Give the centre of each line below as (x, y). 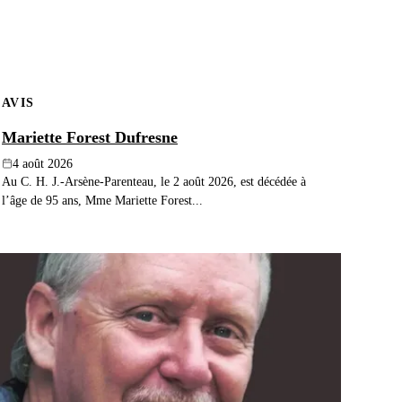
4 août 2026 (43, 163)
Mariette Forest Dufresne (90, 137)
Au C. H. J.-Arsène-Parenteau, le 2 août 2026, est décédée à (154, 181)
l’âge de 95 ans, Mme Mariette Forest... (102, 200)
